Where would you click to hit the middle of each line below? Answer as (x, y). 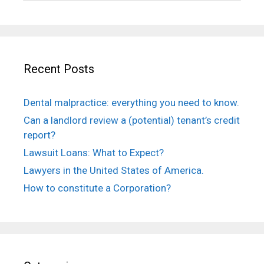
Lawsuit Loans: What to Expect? (94, 153)
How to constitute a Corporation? (97, 188)
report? (39, 135)
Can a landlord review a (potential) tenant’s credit (132, 120)
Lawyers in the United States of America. (114, 170)
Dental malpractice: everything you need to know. (131, 103)
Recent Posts (59, 69)
